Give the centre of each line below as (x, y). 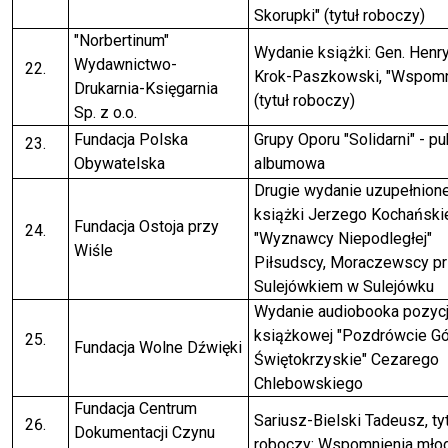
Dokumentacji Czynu (144, 433)
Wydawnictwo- (125, 65)
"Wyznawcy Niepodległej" (342, 239)
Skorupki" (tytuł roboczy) (339, 16)
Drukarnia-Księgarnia (145, 89)
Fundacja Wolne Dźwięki (157, 348)
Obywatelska (119, 164)
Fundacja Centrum (135, 409)
